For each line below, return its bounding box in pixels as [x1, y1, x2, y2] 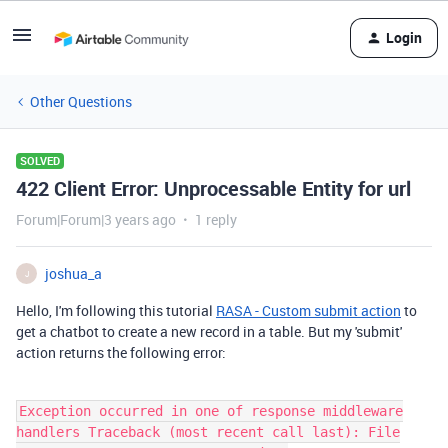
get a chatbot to [16, 322, 118, 341]
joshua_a [45, 264, 102, 283]
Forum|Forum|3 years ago [16, 210, 176, 229]
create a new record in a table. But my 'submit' [118, 322, 402, 341]
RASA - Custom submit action [216, 301, 401, 320]
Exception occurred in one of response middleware [19, 403, 403, 419]
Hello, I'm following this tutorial [16, 301, 216, 320]
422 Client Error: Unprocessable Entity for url [16, 175, 411, 202]
